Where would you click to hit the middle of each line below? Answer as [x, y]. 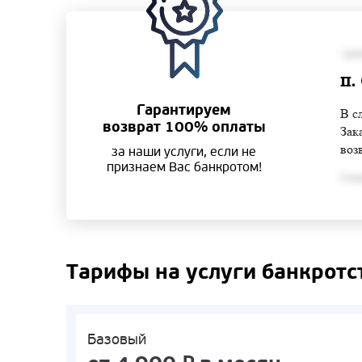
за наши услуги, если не [184, 152]
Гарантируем [184, 111]
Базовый [117, 339]
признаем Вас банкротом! [184, 168]
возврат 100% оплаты [184, 128]
